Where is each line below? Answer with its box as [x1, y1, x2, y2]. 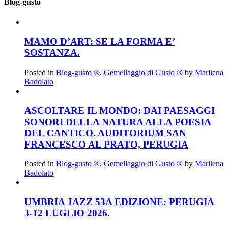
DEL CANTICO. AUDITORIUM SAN [24, 127, 186, 138]
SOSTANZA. [24, 47, 80, 59]
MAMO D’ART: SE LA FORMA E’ [24, 36, 175, 47]
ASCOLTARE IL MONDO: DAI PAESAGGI [24, 105, 215, 116]
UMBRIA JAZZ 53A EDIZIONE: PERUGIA [24, 196, 214, 208]
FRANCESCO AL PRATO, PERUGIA [24, 138, 188, 150]
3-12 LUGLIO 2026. [24, 208, 110, 219]
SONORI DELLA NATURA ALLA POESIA [24, 116, 211, 127]
